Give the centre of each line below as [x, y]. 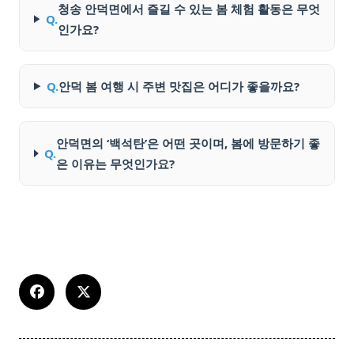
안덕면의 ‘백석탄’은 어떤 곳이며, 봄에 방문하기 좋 [188, 143]
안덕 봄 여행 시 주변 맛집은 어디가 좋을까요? [179, 87]
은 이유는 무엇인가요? [115, 164]
